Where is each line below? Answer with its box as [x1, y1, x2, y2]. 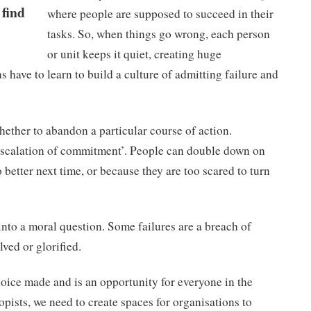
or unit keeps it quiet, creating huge [47, 46, 221, 62]
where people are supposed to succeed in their [47, 6, 274, 22]
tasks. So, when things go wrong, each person [47, 26, 270, 42]
